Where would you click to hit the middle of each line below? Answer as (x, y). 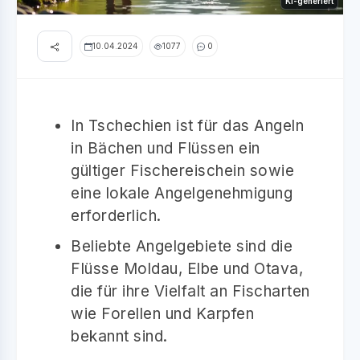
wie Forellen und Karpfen (162, 313)
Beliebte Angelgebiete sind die (182, 246)
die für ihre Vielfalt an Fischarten (190, 291)
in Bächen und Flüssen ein (166, 148)
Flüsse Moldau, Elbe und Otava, (187, 268)
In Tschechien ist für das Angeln (187, 125)
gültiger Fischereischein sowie (182, 170)
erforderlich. (116, 215)
